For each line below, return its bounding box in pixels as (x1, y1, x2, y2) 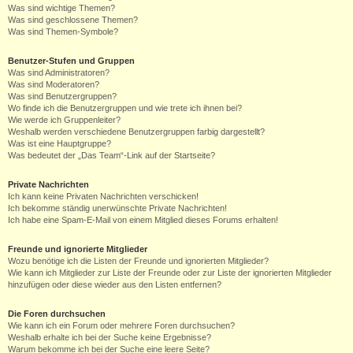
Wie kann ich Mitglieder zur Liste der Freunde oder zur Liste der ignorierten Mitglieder (8, 268, 332, 277)
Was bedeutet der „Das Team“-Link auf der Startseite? (8, 150, 215, 160)
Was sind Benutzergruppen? (8, 91, 117, 101)
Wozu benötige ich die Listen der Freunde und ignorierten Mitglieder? (8, 256, 269, 266)
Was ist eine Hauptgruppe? (8, 139, 111, 148)
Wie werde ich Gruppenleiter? (8, 115, 121, 124)
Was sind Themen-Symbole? (8, 27, 118, 36)
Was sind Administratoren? (8, 68, 110, 77)
